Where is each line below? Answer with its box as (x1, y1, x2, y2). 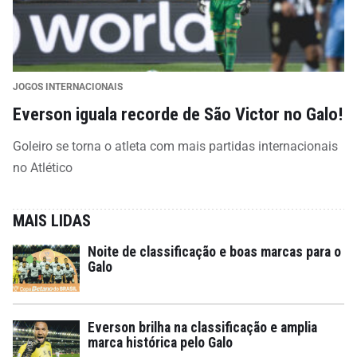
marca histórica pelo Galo (88, 334, 233, 351)
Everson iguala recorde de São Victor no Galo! (13, 103, 343, 124)
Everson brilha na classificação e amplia (88, 319, 317, 335)
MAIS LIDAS (13, 210, 91, 230)
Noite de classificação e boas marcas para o (88, 243, 341, 260)
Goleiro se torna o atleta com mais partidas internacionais (13, 138, 338, 154)
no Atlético (13, 159, 73, 175)
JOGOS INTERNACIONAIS (13, 80, 123, 92)
